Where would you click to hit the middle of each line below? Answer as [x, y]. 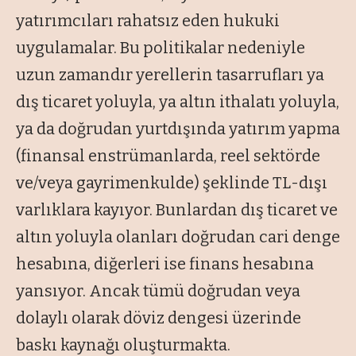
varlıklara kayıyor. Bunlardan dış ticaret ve [177, 209]
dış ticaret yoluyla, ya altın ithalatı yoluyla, [178, 101]
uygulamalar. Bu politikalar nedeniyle [161, 47]
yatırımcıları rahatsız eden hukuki [148, 20]
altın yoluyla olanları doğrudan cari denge [178, 236]
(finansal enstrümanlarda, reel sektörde [168, 155]
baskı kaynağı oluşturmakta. [123, 344]
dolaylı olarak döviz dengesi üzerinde [159, 317]
